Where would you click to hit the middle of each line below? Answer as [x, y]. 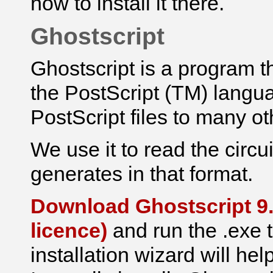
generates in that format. [142, 174]
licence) [69, 230]
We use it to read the [128, 149]
